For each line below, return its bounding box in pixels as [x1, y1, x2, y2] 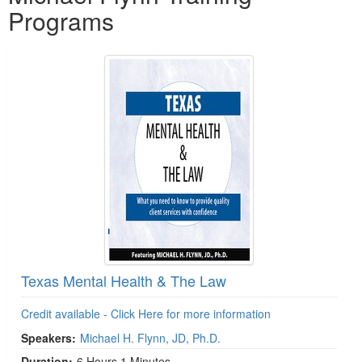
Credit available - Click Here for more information [21, 305, 271, 322]
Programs [8, 3, 114, 38]
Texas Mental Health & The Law [21, 270, 226, 291]
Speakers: [21, 330, 76, 346]
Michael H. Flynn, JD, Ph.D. [80, 330, 221, 346]
